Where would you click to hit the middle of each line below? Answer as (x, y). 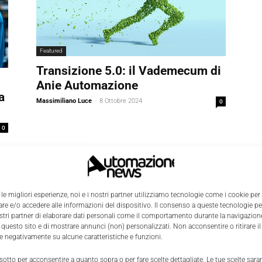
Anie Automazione (87, 86)
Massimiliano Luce (64, 101)
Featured (51, 51)
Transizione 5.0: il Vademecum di (129, 71)
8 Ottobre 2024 (121, 101)
